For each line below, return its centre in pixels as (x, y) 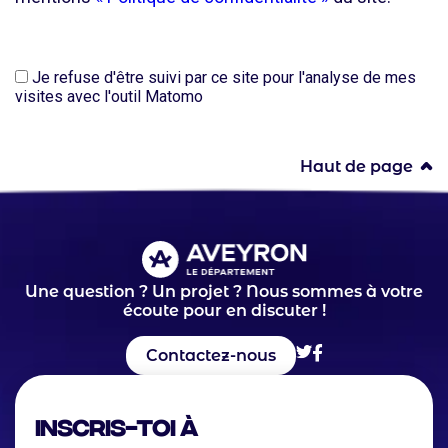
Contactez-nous (210, 355)
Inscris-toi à (119, 425)
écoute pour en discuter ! (224, 310)
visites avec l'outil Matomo (109, 96)
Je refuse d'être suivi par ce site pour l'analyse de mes (222, 77)
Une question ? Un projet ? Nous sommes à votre (224, 291)
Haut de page (356, 166)
